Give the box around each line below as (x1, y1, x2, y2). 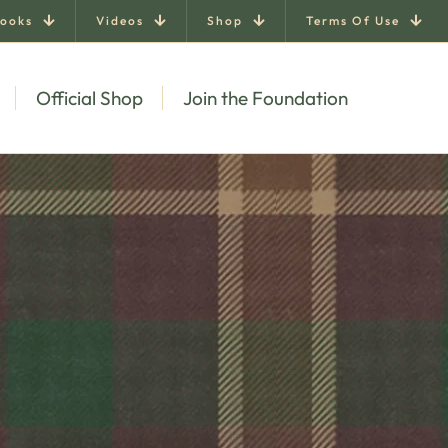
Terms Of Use (306, 13, 400, 28)
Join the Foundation (183, 86, 348, 110)
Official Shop (36, 86, 143, 110)
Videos (96, 13, 144, 28)
